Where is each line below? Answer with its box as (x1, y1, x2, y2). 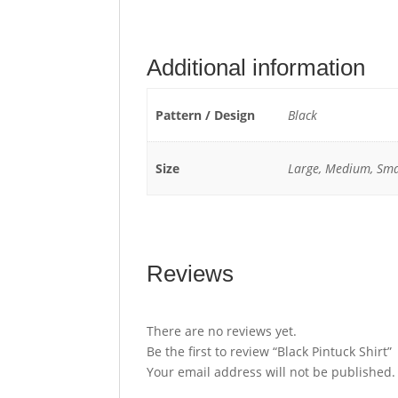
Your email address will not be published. (147, 363, 396, 381)
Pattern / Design (155, 107, 255, 124)
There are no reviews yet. (147, 322, 298, 340)
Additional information (147, 54, 366, 82)
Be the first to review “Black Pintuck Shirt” (147, 343, 393, 361)
